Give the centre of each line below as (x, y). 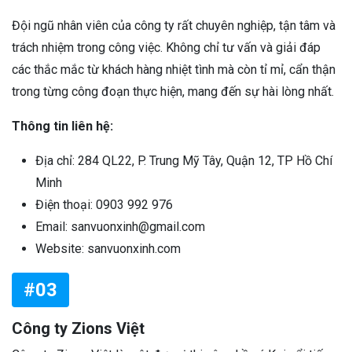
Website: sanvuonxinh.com (108, 248)
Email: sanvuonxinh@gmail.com (120, 226)
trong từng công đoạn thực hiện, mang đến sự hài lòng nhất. (173, 91)
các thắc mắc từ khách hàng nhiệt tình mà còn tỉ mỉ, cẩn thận (174, 69)
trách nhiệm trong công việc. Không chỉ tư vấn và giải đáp (166, 47)
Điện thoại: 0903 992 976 (104, 204)
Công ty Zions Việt (78, 328)
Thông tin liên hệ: (62, 126)
